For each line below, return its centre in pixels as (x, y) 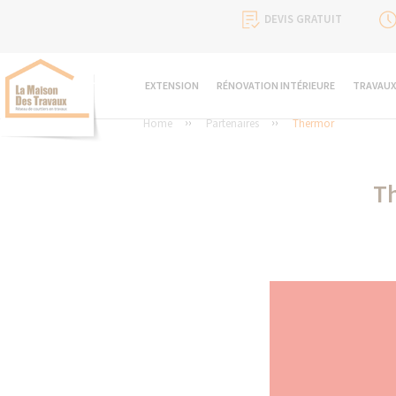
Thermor (313, 123)
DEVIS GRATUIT (303, 19)
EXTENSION (172, 85)
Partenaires (232, 123)
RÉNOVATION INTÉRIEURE (276, 85)
